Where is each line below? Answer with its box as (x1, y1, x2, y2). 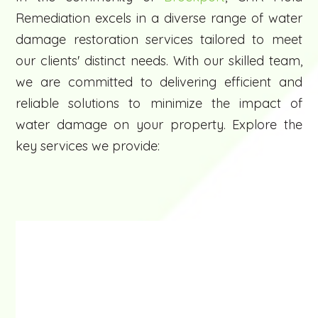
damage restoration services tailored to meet (16, 31, 302, 48)
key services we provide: (16, 138, 160, 155)
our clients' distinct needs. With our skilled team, (16, 53, 302, 70)
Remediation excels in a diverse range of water (16, 10, 302, 27)
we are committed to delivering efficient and (16, 74, 302, 91)
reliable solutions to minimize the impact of (16, 95, 302, 112)
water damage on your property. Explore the (16, 116, 302, 133)
